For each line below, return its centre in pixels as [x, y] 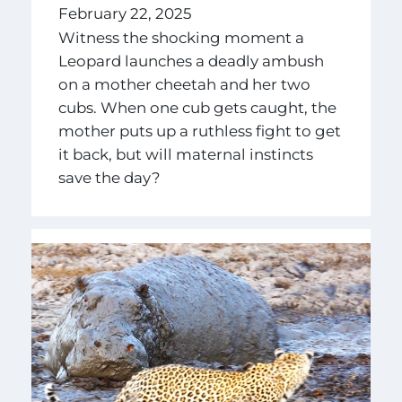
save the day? [109, 178]
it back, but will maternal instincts [185, 155]
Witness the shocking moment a [181, 38]
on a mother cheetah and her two [184, 85]
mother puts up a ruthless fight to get [199, 131]
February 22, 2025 [125, 13]
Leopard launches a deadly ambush [191, 61]
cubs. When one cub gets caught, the [197, 108]
